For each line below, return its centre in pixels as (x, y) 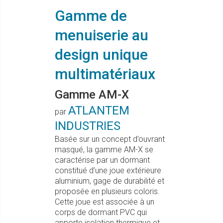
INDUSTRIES (88, 126)
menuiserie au (102, 35)
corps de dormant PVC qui (101, 212)
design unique (101, 55)
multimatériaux (105, 74)
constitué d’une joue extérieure (108, 170)
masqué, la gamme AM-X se (104, 150)
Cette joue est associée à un (105, 202)
